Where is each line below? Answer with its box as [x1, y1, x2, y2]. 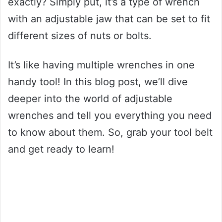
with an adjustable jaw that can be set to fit [8, 12, 210, 25]
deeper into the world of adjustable [8, 92, 172, 105]
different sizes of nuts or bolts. [8, 29, 152, 42]
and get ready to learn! [8, 143, 114, 155]
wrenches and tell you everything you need [8, 109, 212, 121]
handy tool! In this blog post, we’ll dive [8, 75, 188, 88]
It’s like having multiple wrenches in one [8, 58, 195, 71]
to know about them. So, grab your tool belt [8, 126, 213, 138]
